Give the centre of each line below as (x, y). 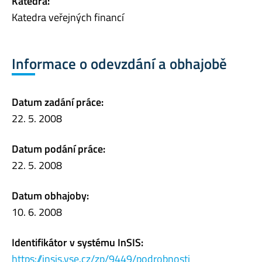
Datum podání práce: (58, 149)
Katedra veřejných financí (68, 18)
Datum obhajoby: (50, 195)
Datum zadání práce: (58, 102)
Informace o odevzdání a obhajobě (119, 64)
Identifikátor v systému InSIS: (77, 242)
